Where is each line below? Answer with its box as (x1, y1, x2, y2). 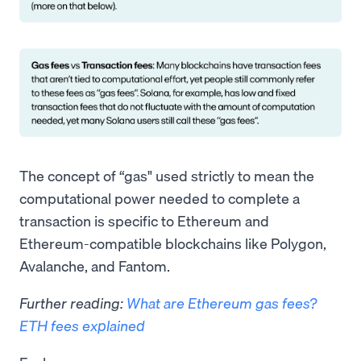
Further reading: (19, 293, 127, 313)
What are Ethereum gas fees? (127, 293, 317, 313)
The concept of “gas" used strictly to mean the (19, 166, 314, 185)
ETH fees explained (19, 316, 145, 335)
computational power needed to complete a (19, 189, 300, 208)
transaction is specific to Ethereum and (19, 211, 269, 230)
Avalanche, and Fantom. (19, 256, 170, 276)
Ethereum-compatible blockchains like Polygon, (19, 234, 326, 253)
